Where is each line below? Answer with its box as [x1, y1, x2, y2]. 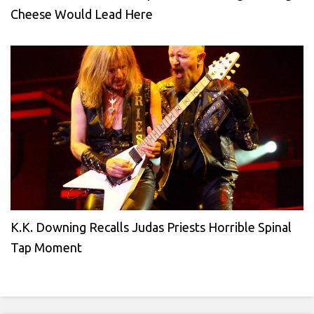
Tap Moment [11, 240, 82, 254]
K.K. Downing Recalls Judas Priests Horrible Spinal [11, 219, 292, 234]
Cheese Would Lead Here [11, 6, 153, 21]
